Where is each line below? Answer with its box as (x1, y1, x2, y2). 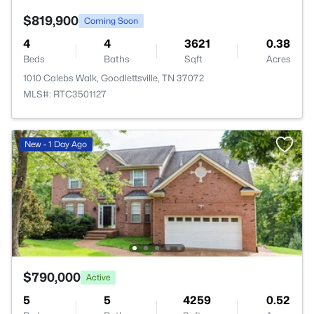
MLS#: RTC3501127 (23, 88, 107, 100)
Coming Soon (84, 15, 138, 26)
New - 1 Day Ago (25, 139, 87, 149)
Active (86, 271, 110, 282)
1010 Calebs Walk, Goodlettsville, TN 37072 (23, 72, 204, 83)
